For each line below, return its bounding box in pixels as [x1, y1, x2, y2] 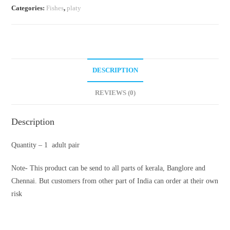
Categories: [11, 4, 47, 12]
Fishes [46, 4, 64, 12]
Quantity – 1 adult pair [11, 141, 80, 149]
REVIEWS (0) [94, 89, 136, 97]
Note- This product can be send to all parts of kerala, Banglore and [11, 164, 206, 172]
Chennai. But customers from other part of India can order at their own [11, 177, 219, 185]
